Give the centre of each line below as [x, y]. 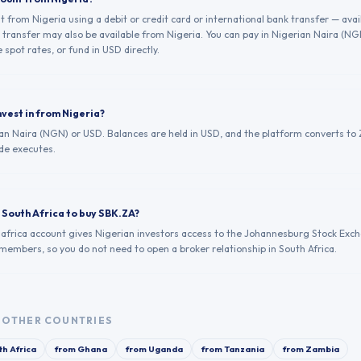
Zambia [322, 349]
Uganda [165, 349]
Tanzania [244, 349]
